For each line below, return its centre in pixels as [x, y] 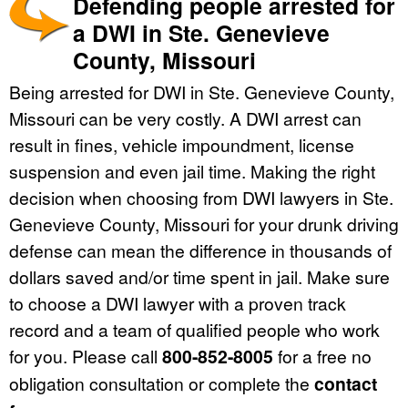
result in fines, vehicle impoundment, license [182, 144]
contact [346, 383]
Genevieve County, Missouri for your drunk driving [204, 223]
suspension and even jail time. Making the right [192, 170]
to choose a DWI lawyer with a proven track [178, 302]
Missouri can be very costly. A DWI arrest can [185, 117]
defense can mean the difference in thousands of [200, 250]
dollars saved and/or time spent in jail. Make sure [199, 276]
